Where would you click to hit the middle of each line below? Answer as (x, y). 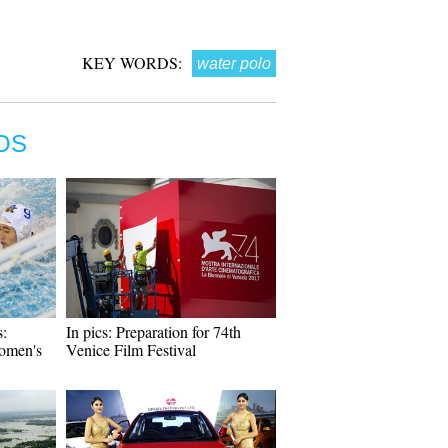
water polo (234, 63)
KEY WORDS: (132, 62)
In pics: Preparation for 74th (153, 331)
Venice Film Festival (131, 349)
